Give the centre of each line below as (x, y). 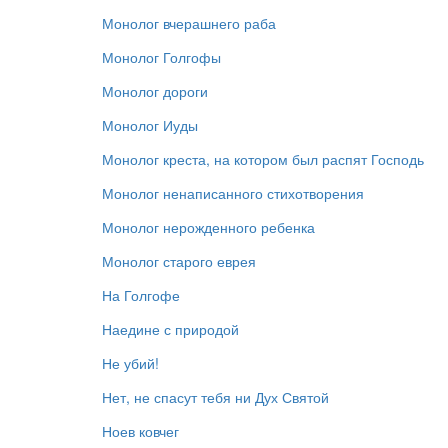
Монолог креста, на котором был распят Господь (263, 158)
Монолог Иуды (150, 124)
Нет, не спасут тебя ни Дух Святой (215, 396)
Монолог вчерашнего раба (189, 22)
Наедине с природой (170, 328)
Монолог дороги (155, 90)
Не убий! (130, 362)
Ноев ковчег (140, 430)
